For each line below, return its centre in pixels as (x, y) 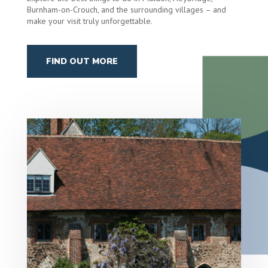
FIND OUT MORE (82, 61)
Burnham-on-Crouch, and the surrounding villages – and (126, 9)
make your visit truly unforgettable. (89, 21)
